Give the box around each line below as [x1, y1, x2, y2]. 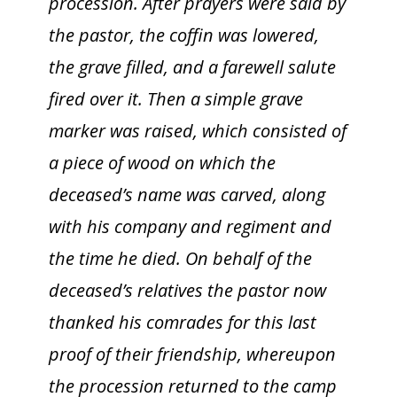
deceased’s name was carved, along [49, 183, 325, 206]
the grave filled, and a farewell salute [49, 55, 336, 79]
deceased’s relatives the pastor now [49, 278, 326, 302]
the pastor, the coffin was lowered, [49, 23, 319, 47]
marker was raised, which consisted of [49, 119, 346, 143]
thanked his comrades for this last [49, 310, 316, 334]
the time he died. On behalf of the [49, 246, 312, 270]
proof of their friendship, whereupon [49, 342, 336, 366]
